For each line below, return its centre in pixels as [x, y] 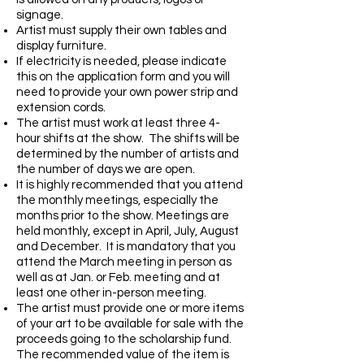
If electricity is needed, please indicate [121, 61]
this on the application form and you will [123, 77]
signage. [40, 15]
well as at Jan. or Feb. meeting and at [118, 277]
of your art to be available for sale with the [130, 324]
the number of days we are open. [106, 169]
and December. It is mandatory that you [126, 247]
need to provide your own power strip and [127, 92]
